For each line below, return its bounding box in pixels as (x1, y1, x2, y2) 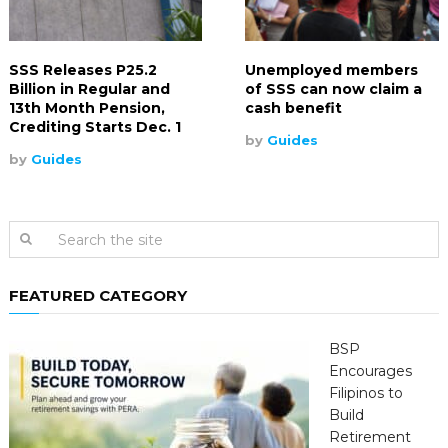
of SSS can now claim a (245, 80, 423, 99)
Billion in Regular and (8, 80, 170, 99)
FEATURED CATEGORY (8, 286, 187, 306)
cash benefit (245, 99, 343, 118)
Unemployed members (245, 61, 419, 80)
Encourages (328, 362, 412, 381)
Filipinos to (328, 384, 403, 403)
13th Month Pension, (8, 99, 165, 118)
